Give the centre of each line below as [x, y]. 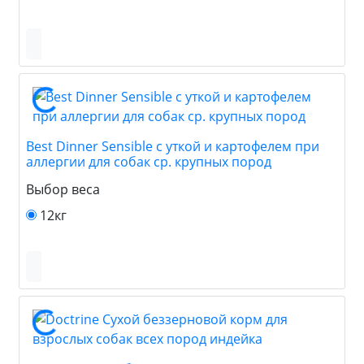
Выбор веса [63, 189]
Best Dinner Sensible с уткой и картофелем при [173, 146]
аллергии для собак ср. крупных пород [149, 161]
